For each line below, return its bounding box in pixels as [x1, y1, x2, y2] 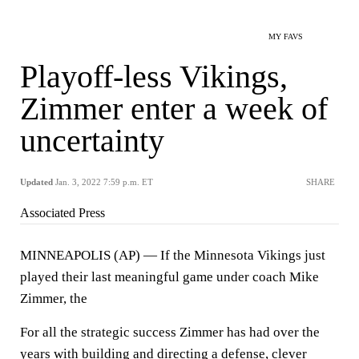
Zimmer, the [20, 291, 87, 306]
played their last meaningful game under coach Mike [20, 269, 319, 284]
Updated [20, 177, 53, 187]
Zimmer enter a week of [20, 91, 328, 127]
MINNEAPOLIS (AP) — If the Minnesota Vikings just [20, 248, 325, 263]
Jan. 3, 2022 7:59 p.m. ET [55, 177, 153, 187]
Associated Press [20, 206, 105, 220]
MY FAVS [268, 32, 303, 41]
